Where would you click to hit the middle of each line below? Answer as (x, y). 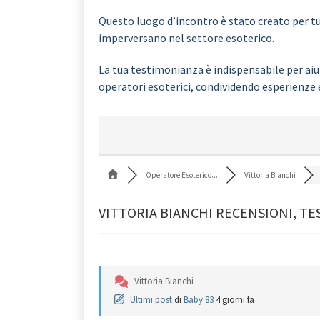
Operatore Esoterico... (181, 175)
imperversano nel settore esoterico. (186, 38)
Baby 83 (199, 300)
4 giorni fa (235, 300)
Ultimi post (151, 300)
